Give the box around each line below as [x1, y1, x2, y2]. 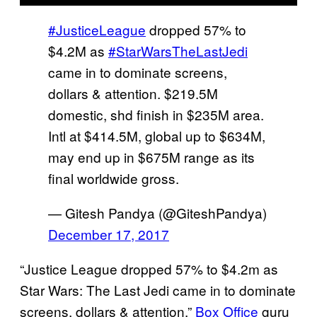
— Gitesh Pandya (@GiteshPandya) [48, 202, 267, 222]
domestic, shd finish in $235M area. [48, 104, 264, 124]
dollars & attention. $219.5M [48, 83, 218, 103]
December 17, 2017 [48, 224, 169, 243]
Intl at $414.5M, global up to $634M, [48, 125, 265, 145]
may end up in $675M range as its [48, 146, 255, 166]
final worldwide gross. [48, 168, 179, 188]
